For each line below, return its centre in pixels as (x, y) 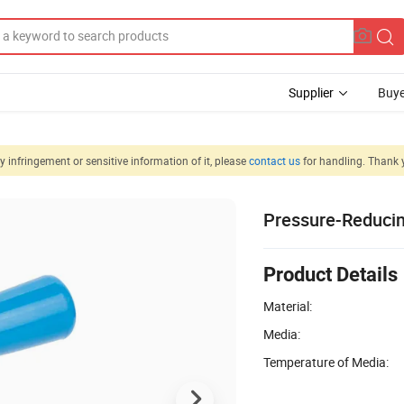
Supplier (311, 92)
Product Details (331, 274)
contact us (275, 160)
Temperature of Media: (326, 362)
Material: (288, 306)
